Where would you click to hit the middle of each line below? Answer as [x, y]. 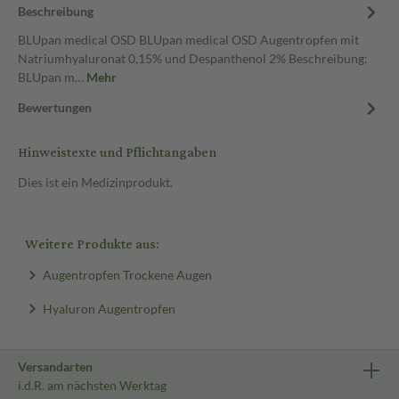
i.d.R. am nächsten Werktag [92, 385]
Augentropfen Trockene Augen [127, 274]
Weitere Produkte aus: [92, 244]
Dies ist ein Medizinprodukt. [95, 182]
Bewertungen [55, 107]
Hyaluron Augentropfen [109, 308]
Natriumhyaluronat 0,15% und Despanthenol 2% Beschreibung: [193, 58]
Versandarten [55, 366]
